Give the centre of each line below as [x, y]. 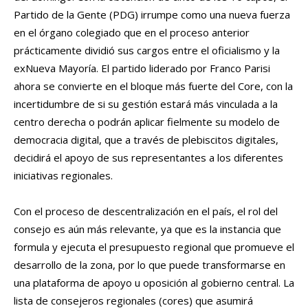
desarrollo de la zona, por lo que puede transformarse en [150, 265]
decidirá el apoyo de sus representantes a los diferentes [148, 158]
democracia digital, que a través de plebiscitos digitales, [146, 140]
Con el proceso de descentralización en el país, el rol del [146, 211]
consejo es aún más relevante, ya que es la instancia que [147, 229]
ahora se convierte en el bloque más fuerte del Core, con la [153, 86]
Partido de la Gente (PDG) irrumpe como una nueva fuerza [152, 15]
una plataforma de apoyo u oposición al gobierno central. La [154, 283]
